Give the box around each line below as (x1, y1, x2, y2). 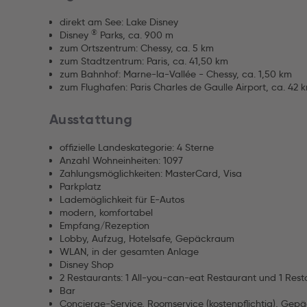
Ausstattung (49, 111, 133, 127)
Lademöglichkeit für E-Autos (60, 193, 184, 206)
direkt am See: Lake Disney (60, 16, 178, 28)
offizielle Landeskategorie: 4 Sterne (60, 141, 214, 153)
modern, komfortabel (60, 206, 153, 219)
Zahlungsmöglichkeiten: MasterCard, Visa (60, 167, 242, 180)
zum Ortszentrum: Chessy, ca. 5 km (60, 42, 214, 54)
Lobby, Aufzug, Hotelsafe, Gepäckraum (60, 232, 234, 245)
